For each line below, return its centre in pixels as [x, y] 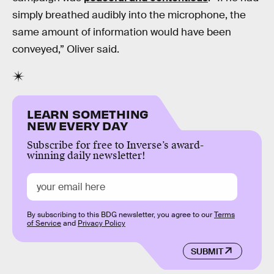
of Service [44, 224]
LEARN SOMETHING [88, 114]
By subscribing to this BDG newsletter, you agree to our [120, 215]
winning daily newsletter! [86, 156]
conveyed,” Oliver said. [66, 49]
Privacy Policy [102, 224]
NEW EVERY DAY [77, 125]
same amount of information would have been [122, 32]
